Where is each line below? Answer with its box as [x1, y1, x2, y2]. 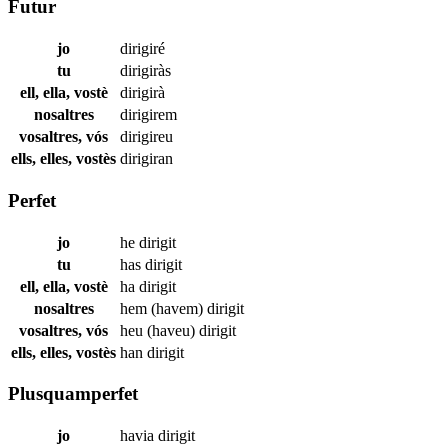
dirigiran [120, 150, 173, 168]
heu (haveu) [120, 321, 199, 339]
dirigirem [120, 106, 177, 124]
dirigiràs [120, 62, 171, 80]
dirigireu [120, 128, 173, 146]
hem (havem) [120, 299, 207, 317]
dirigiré [120, 40, 165, 58]
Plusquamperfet [8, 383, 138, 405]
